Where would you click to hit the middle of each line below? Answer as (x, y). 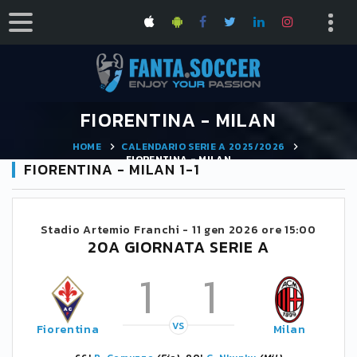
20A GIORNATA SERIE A (178, 247)
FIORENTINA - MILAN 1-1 (112, 169)
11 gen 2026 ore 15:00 (254, 230)
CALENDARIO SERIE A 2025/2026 (203, 146)
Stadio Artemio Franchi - (116, 230)
